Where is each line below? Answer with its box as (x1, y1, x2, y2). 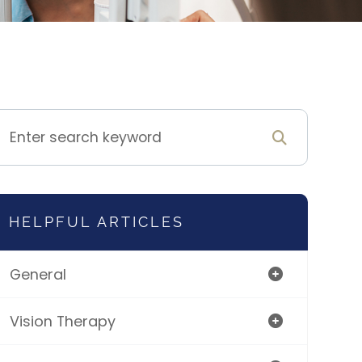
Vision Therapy (9, 311, 116, 331)
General (9, 264, 66, 284)
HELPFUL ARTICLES (8, 213, 184, 230)
